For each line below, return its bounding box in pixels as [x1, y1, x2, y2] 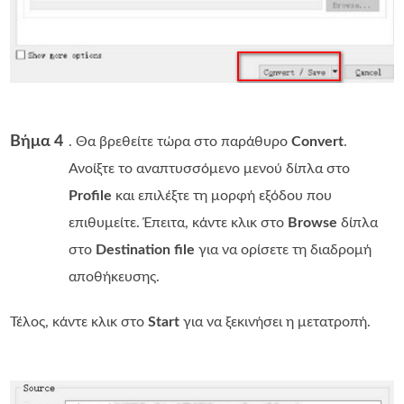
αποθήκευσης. [69, 269, 161, 284]
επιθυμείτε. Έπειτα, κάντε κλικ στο [69, 215, 289, 230]
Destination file [96, 242, 196, 257]
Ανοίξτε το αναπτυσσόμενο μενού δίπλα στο [69, 161, 351, 176]
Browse [288, 215, 338, 230]
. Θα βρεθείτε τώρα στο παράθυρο [69, 133, 292, 149]
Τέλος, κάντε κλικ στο [10, 314, 149, 329]
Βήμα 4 [10, 133, 64, 150]
